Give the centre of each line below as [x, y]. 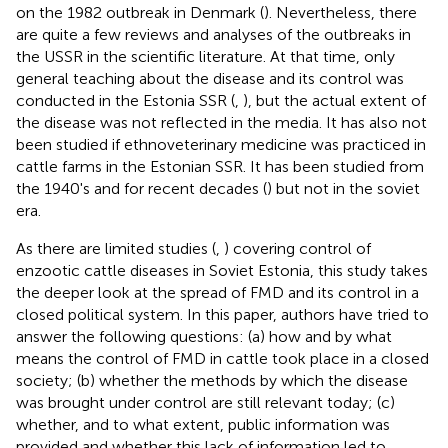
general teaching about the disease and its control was [210, 78]
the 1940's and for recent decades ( [141, 188]
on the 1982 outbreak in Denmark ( [140, 12]
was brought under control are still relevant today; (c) [205, 402]
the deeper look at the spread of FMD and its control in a [217, 292]
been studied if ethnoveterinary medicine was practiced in [221, 144]
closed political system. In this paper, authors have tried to [222, 314]
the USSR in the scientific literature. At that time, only [205, 56]
